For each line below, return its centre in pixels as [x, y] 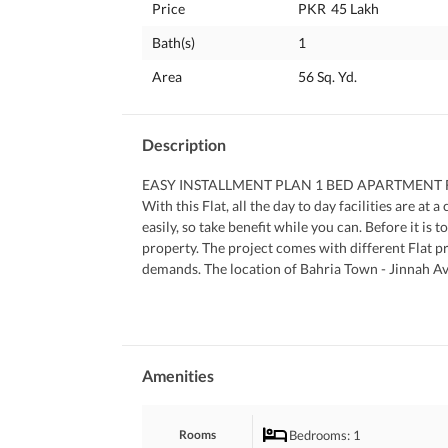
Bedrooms [318, 434]
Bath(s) [173, 42]
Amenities [178, 375]
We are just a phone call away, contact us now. [284, 331]
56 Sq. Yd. [328, 76]
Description [184, 144]
